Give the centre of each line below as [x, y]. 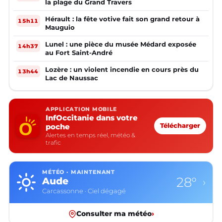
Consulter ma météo [114, 214]
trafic [53, 143]
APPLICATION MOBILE [82, 110]
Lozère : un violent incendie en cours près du [122, 70]
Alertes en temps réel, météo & [90, 135]
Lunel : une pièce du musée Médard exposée [121, 44]
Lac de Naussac [72, 78]
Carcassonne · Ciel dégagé [84, 191]
